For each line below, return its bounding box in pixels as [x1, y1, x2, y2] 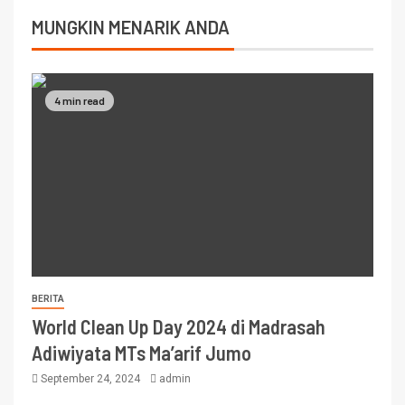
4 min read [54, 94, 105, 108]
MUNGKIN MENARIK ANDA [32, 16, 230, 39]
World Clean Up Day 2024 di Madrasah [32, 315, 325, 339]
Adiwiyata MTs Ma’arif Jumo [32, 341, 251, 365]
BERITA [32, 294, 64, 305]
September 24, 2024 [38, 372, 143, 386]
